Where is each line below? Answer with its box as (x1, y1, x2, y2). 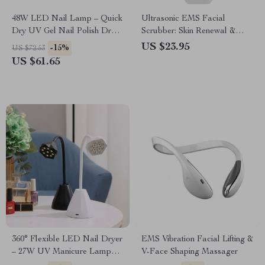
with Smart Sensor (12, 40, 77, 48)
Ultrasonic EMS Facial (141, 15, 225, 23)
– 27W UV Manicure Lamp (12, 248, 111, 256)
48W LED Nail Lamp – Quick (12, 15, 122, 23)
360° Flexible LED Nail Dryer (12, 235, 122, 244)
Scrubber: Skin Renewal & (141, 27, 235, 35)
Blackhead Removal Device (141, 40, 244, 48)
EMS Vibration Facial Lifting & (141, 235, 253, 244)
